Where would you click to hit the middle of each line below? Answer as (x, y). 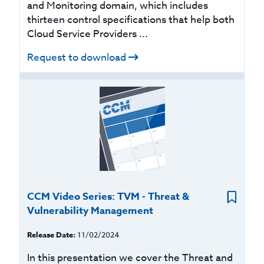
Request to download (77, 57)
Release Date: (52, 235)
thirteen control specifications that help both (131, 20)
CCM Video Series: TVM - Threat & (108, 197)
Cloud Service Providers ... (88, 34)
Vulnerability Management (90, 211)
